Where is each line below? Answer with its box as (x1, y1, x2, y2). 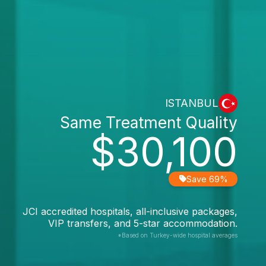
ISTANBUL (165, 97, 218, 109)
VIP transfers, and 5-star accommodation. (48, 217, 237, 229)
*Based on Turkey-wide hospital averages (118, 231, 237, 239)
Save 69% (186, 173, 228, 184)
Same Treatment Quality (60, 112, 237, 132)
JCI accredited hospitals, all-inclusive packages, (23, 205, 237, 217)
